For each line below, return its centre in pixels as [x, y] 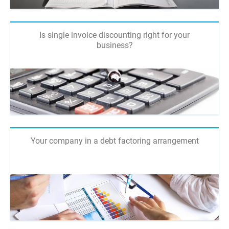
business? [114, 45]
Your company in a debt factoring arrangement [114, 141]
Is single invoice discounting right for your [114, 35]
